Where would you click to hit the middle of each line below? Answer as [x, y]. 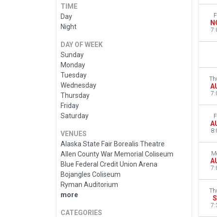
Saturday [75, 116]
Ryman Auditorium [89, 185]
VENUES [74, 134]
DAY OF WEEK [82, 45]
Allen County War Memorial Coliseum [117, 154]
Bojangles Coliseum [91, 175]
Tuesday [74, 75]
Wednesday [78, 85]
